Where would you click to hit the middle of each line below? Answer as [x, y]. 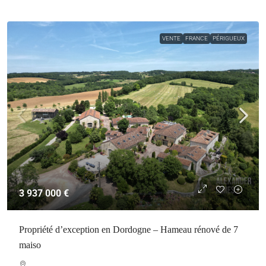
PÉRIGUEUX [229, 38]
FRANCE [197, 38]
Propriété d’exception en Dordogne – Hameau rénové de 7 [129, 229]
